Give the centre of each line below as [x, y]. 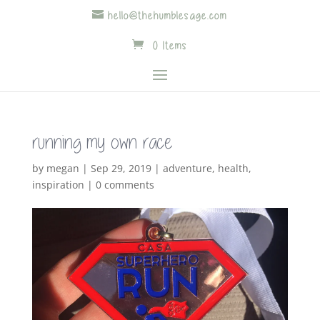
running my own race [102, 142]
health [233, 168]
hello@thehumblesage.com [168, 16]
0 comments [125, 185]
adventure [187, 168]
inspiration [58, 185]
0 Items [170, 46]
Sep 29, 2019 [121, 168]
